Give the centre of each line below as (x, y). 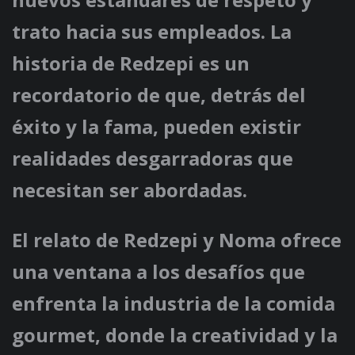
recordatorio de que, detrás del (159, 95)
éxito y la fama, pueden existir (157, 127)
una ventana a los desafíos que (158, 272)
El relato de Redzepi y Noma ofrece (177, 240)
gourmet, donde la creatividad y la (175, 335)
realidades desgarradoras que (153, 158)
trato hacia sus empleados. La (152, 32)
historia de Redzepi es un (131, 63)
